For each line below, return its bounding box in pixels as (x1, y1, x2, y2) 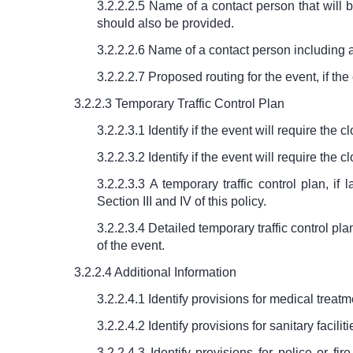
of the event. (97, 239, 165, 253)
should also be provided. (97, 17, 235, 31)
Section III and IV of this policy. (97, 195, 267, 209)
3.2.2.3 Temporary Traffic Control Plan (74, 97, 285, 111)
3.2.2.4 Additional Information (74, 266, 237, 280)
